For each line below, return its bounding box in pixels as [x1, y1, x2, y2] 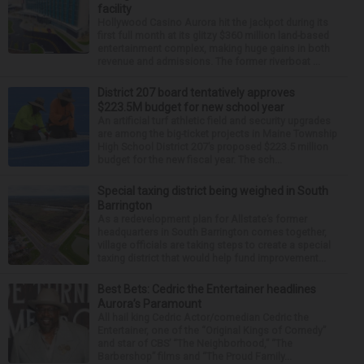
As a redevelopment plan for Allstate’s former [97, 212, 307, 225]
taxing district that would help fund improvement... [97, 251, 326, 264]
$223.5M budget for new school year [97, 100, 284, 114]
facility [97, 2, 132, 15]
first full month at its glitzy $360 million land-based [97, 28, 329, 41]
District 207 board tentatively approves [97, 85, 295, 99]
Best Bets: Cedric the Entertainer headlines [97, 282, 316, 296]
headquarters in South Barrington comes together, [97, 225, 327, 238]
